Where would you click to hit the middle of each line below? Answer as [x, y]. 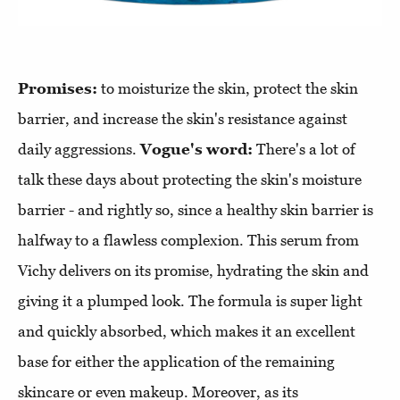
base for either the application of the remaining [176, 361]
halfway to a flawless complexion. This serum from [188, 240]
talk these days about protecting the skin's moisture [190, 179]
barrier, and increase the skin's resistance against [183, 118]
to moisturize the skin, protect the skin [228, 88]
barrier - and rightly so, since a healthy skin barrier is [196, 209]
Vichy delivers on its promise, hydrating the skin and [193, 270]
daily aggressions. [79, 149]
